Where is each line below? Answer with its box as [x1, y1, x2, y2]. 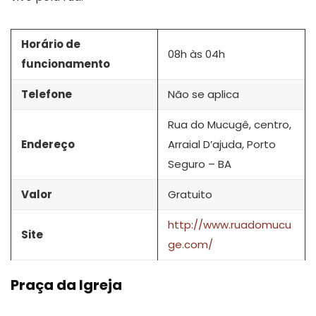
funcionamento [21, 56, 110, 71]
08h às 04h [168, 46, 225, 61]
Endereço [21, 136, 75, 152]
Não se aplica [168, 86, 239, 102]
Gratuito [168, 186, 212, 202]
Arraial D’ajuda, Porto [168, 136, 276, 152]
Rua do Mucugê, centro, [168, 116, 291, 132]
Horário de [21, 36, 80, 51]
